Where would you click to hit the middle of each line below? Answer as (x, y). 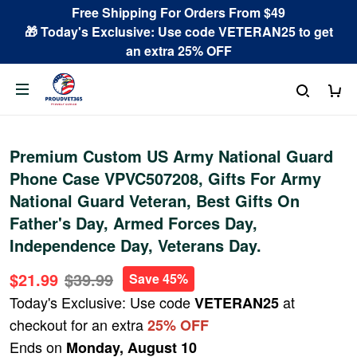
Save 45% (159, 279)
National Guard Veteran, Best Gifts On (155, 200)
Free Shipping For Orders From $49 (178, 12)
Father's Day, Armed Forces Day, (133, 223)
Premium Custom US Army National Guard (171, 156)
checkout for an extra (78, 324)
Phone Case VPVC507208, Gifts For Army (165, 178)
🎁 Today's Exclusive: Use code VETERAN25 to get (178, 31)
